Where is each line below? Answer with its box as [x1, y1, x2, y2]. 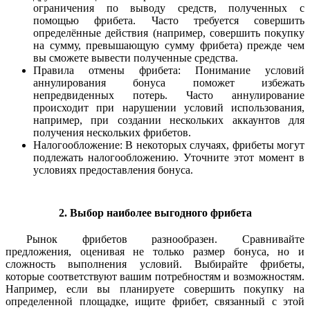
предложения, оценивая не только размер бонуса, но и [6, 245, 304, 257]
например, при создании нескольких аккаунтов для [33, 114, 304, 127]
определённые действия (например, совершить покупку [33, 27, 304, 39]
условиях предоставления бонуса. [33, 164, 193, 176]
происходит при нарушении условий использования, [33, 102, 304, 114]
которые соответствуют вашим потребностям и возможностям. [6, 270, 304, 282]
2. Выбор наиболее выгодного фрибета [58, 206, 252, 219]
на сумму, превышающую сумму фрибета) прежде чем [33, 39, 304, 52]
